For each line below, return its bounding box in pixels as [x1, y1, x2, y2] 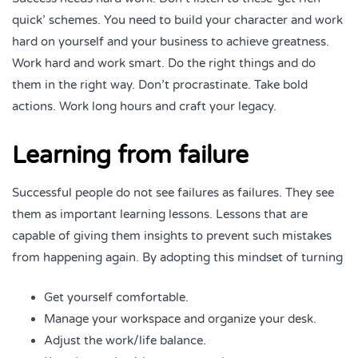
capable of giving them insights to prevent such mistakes [12, 229, 332, 244]
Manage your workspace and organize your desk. [44, 311, 316, 326]
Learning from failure [12, 141, 249, 171]
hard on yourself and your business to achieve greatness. [12, 34, 329, 50]
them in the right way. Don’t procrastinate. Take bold [12, 78, 308, 93]
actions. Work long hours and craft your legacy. [12, 99, 276, 114]
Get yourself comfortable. [44, 289, 189, 304]
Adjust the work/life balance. [44, 332, 206, 348]
